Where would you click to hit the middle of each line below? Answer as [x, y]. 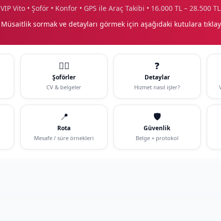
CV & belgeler [64, 87]
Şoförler [64, 77]
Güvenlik [157, 128]
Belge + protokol [157, 138]
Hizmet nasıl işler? [157, 87]
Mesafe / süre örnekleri [64, 138]
